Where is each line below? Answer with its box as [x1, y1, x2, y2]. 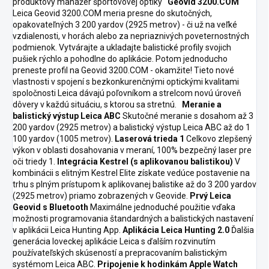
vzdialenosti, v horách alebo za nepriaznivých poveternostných [13, 31, 249, 41]
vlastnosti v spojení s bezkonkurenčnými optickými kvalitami [13, 77, 239, 87]
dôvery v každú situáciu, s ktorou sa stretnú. [13, 100, 182, 110]
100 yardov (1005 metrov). [13, 134, 115, 144]
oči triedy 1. [13, 157, 57, 167]
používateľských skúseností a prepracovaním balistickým [13, 248, 227, 258]
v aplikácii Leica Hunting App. [13, 225, 122, 235]
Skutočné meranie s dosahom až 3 [121, 111, 253, 121]
